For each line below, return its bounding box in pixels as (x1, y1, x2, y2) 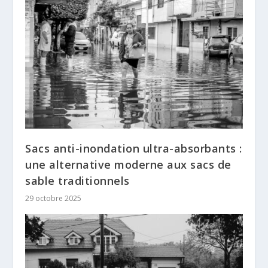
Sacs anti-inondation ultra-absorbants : (25, 141, 242, 156)
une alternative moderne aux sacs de (25, 157, 232, 172)
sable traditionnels (25, 173, 130, 188)
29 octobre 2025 (25, 193, 82, 203)
